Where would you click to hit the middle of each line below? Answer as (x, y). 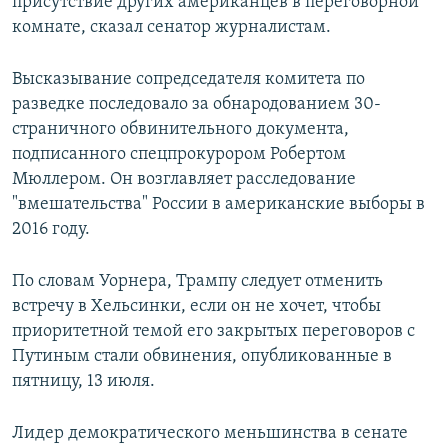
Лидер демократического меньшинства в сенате (210, 434)
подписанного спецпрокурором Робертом (179, 155)
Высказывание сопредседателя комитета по (188, 80)
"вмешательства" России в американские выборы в (218, 205)
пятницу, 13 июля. (83, 382)
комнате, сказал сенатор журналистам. (171, 28)
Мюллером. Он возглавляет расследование (184, 180)
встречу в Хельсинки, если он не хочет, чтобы (196, 307)
